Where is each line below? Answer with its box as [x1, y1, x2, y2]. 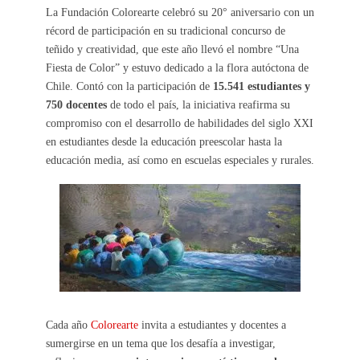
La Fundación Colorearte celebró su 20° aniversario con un [45, 5, 314, 18]
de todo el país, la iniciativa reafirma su [106, 97, 290, 111]
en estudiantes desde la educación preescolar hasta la [45, 134, 282, 148]
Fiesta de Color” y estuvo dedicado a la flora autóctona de [45, 60, 309, 74]
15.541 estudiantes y [212, 79, 310, 92]
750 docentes [45, 97, 107, 111]
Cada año [45, 317, 91, 331]
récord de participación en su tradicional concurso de [45, 23, 285, 37]
